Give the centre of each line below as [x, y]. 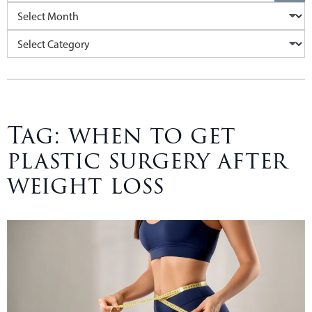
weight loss [86, 186]
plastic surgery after [147, 161]
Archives [26, 10]
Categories [31, 38]
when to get [152, 136]
